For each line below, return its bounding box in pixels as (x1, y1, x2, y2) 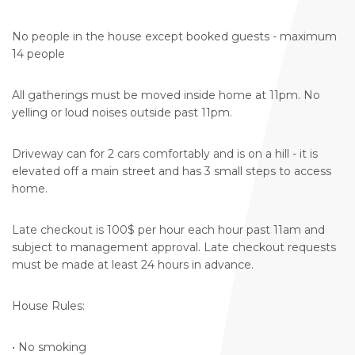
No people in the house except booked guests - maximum (12, 29, 337, 44)
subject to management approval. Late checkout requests (12, 240, 336, 255)
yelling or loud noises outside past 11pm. (12, 105, 232, 120)
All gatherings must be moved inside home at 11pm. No (12, 88, 320, 103)
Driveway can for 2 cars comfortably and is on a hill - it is (12, 147, 318, 162)
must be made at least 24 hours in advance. (12, 258, 254, 273)
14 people (12, 47, 65, 62)
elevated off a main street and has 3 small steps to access (12, 164, 331, 179)
